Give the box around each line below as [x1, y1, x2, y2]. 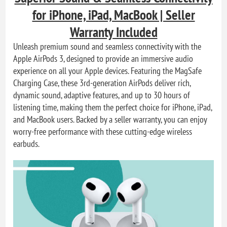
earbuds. [13, 137, 40, 149]
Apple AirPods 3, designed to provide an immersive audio [13, 52, 194, 64]
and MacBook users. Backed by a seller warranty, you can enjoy [13, 113, 207, 125]
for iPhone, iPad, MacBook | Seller [32, 6, 195, 23]
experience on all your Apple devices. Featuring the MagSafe [13, 64, 202, 77]
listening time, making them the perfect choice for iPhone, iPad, [13, 101, 212, 113]
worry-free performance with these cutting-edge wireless [13, 125, 193, 137]
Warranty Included [69, 23, 158, 41]
